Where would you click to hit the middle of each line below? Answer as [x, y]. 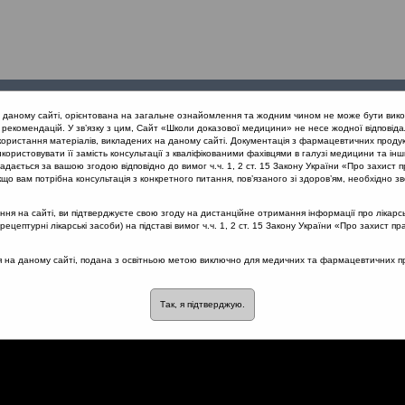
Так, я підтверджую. [202, 304]
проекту [298, 121]
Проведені [51, 103]
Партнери [298, 103]
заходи [51, 121]
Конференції [175, 103]
